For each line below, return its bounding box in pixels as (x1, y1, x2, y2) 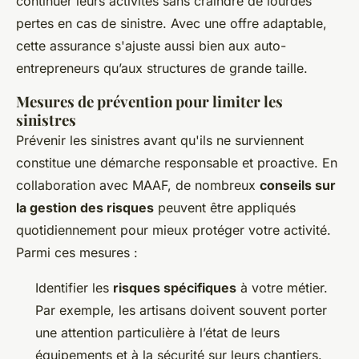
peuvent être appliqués (154, 199, 296, 216)
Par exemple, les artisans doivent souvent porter (35, 301, 327, 318)
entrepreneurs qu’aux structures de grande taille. (16, 59, 308, 76)
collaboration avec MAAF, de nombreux (16, 176, 260, 193)
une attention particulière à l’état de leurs (35, 324, 280, 341)
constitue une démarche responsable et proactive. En (16, 154, 337, 171)
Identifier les (35, 279, 113, 296)
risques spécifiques (113, 279, 236, 296)
